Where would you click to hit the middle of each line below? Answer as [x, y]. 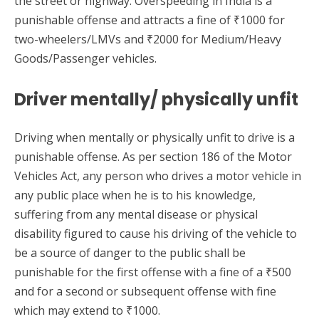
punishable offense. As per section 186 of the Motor [153, 157]
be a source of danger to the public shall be [130, 253]
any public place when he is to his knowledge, [135, 195]
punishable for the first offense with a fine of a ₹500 [153, 272]
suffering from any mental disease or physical [136, 215]
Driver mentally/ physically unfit [156, 100]
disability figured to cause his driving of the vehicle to [156, 234]
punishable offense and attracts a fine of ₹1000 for [150, 20]
